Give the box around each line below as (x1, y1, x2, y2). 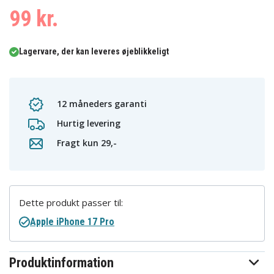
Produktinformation (9, 255, 114, 271)
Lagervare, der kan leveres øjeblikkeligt (19, 46, 169, 57)
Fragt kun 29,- (54, 136, 117, 149)
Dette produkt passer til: (19, 196, 123, 209)
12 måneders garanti (54, 97, 147, 109)
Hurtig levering (54, 117, 120, 129)
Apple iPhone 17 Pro (30, 216, 114, 228)
